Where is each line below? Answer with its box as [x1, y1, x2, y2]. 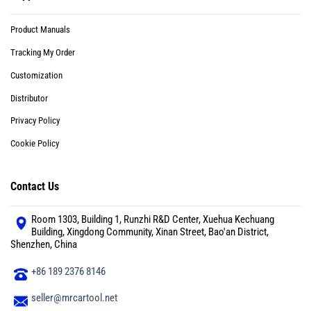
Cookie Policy [10, 138, 59, 149]
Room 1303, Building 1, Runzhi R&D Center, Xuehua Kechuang [31, 212, 274, 226]
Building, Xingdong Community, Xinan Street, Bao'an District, [31, 225, 269, 238]
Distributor [10, 92, 48, 103]
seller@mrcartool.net [31, 292, 117, 305]
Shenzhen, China [10, 237, 79, 251]
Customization [10, 69, 62, 81]
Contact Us [10, 179, 59, 193]
